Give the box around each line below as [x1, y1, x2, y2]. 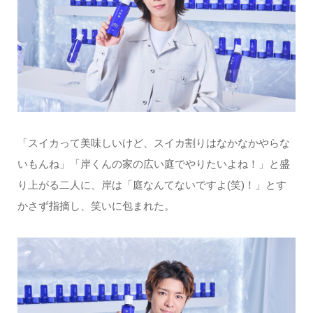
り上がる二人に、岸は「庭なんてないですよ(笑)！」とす [17, 179, 286, 191]
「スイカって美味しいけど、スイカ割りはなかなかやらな [17, 137, 290, 150]
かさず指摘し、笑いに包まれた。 [17, 200, 175, 212]
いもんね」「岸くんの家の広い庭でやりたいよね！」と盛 [17, 158, 290, 170]
